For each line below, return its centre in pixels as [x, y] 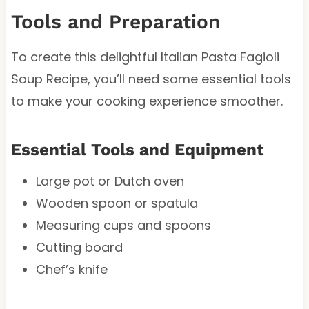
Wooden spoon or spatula [117, 203]
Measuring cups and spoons [123, 225]
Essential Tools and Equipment [137, 149]
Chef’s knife [71, 269]
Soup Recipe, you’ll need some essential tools [151, 79]
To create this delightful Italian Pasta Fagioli [145, 57]
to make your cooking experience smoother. [147, 101]
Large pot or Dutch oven [110, 181]
